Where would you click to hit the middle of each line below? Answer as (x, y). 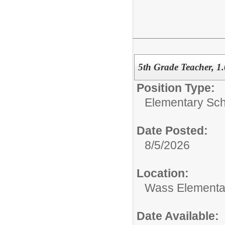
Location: (163, 173)
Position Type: (176, 88)
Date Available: (178, 216)
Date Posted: (172, 130)
